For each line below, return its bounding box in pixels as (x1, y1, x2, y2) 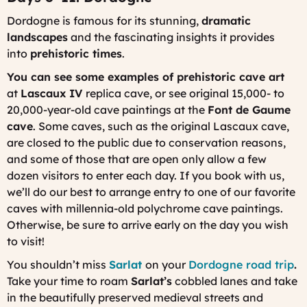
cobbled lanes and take (172, 273, 297, 288)
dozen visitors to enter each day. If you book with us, (7, 168, 284, 182)
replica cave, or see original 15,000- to (86, 86, 284, 100)
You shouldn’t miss (7, 257, 109, 271)
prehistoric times (30, 46, 122, 60)
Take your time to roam (7, 273, 131, 288)
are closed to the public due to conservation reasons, (7, 135, 286, 149)
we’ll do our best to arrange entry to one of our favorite (7, 184, 295, 199)
